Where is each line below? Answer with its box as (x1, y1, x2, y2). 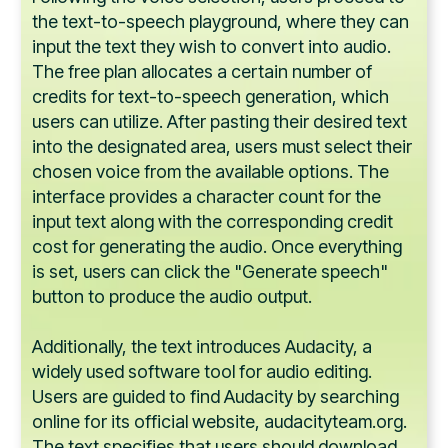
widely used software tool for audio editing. (32, 361, 372, 383)
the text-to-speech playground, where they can (32, 11, 409, 33)
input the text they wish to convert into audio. (32, 36, 391, 58)
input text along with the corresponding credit (32, 211, 393, 233)
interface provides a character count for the (32, 186, 381, 208)
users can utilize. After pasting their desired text (32, 111, 407, 133)
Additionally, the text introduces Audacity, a (32, 336, 372, 358)
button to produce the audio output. (32, 286, 312, 308)
